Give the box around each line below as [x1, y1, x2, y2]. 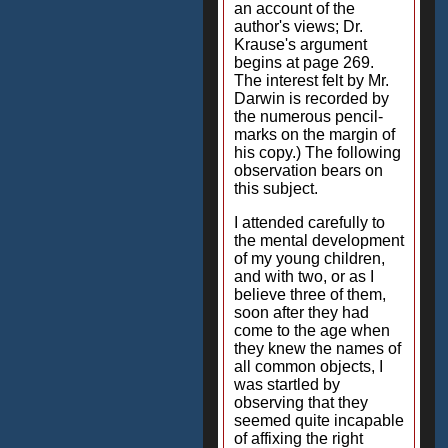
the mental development [234, 232, 404, 249]
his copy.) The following [234, 144, 401, 161]
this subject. [234, 180, 318, 197]
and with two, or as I [234, 268, 374, 285]
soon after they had [234, 304, 369, 321]
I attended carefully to [234, 214, 385, 231]
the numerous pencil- [234, 108, 383, 125]
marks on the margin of [234, 126, 395, 143]
